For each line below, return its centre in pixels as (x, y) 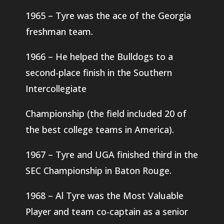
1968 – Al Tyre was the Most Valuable (104, 195)
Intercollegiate (56, 88)
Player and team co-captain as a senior (106, 211)
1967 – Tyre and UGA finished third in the (111, 154)
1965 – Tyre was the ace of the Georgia (108, 15)
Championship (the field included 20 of (106, 113)
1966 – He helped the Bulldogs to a (99, 56)
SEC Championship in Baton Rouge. (98, 170)
